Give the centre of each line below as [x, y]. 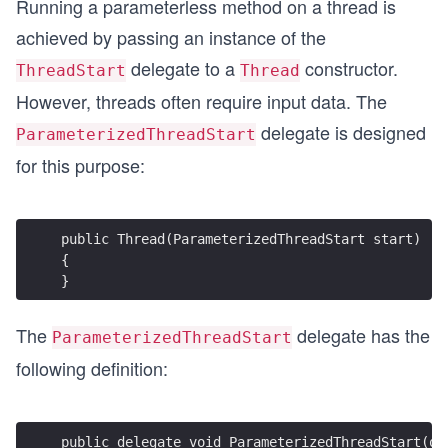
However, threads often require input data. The [201, 101]
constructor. [349, 68]
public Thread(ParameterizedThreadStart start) [241, 238]
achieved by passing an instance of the [171, 37]
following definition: [92, 368]
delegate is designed [341, 132]
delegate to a [183, 68]
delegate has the [361, 335]
